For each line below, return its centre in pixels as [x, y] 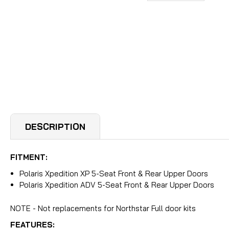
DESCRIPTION [55, 126]
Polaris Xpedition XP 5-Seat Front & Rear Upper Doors [114, 173]
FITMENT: [29, 157]
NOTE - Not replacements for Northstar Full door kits [103, 208]
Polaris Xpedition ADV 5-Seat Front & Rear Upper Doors [117, 185]
